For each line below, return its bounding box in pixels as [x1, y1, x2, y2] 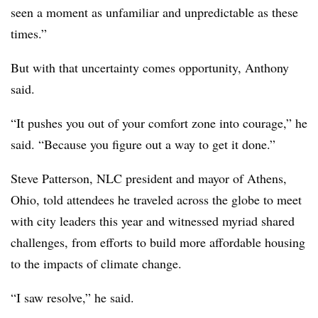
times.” [11, 25, 47, 42]
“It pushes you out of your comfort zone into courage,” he [11, 114, 307, 131]
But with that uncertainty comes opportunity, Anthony [11, 59, 289, 76]
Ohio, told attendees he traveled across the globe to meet [11, 191, 302, 208]
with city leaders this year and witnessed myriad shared [11, 212, 295, 229]
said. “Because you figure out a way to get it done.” [11, 136, 275, 153]
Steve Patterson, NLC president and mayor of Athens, [11, 170, 287, 187]
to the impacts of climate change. [11, 255, 182, 272]
